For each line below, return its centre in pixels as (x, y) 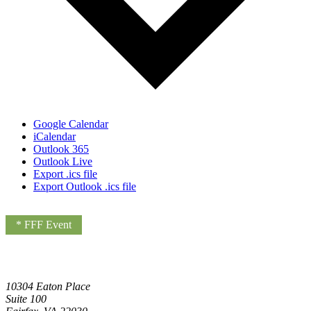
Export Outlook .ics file (85, 186)
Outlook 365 (61, 149)
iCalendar (54, 136)
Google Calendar (71, 124)
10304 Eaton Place (48, 286)
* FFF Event (44, 224)
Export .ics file (65, 174)
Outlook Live (63, 161)
